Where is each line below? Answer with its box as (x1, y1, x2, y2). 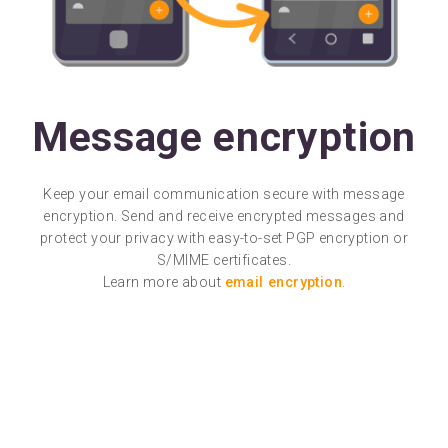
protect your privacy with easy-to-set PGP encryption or (40, 229, 408, 246)
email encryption (224, 273, 342, 290)
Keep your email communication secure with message (43, 185, 405, 202)
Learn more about (102, 273, 225, 290)
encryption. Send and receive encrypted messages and (43, 207, 405, 224)
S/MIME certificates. (156, 251, 291, 268)
